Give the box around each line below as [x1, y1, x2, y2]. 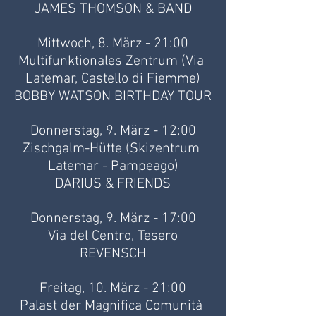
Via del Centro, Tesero [48, 228, 178, 245]
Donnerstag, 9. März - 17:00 [30, 210, 196, 228]
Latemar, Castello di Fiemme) [25, 71, 200, 88]
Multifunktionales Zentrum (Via [18, 53, 207, 71]
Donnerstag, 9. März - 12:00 [30, 123, 196, 140]
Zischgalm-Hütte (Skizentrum [23, 140, 203, 158]
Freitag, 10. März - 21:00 [39, 280, 186, 298]
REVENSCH [80, 245, 146, 263]
